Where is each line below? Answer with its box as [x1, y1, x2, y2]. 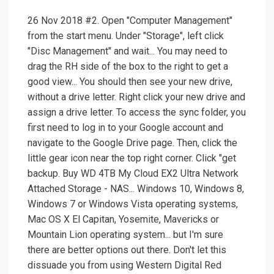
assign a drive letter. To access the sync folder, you [28, 106, 246, 119]
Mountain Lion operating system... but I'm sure [28, 229, 223, 241]
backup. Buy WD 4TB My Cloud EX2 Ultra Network [28, 168, 239, 180]
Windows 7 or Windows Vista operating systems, [28, 198, 238, 210]
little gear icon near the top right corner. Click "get [28, 152, 236, 165]
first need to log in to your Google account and [28, 122, 223, 134]
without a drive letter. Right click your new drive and [28, 91, 245, 103]
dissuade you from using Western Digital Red [28, 259, 221, 272]
